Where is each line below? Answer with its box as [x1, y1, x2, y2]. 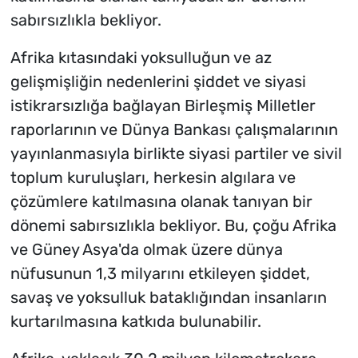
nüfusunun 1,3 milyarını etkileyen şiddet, [10, 264, 310, 284]
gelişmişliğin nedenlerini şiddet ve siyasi [10, 72, 306, 92]
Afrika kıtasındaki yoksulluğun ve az [10, 48, 272, 68]
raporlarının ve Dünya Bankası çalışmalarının [10, 120, 338, 140]
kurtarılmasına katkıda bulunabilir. [10, 312, 261, 332]
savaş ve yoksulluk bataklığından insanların [10, 288, 327, 308]
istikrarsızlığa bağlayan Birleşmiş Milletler [10, 96, 316, 116]
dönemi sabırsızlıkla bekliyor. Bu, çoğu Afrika [10, 216, 336, 236]
